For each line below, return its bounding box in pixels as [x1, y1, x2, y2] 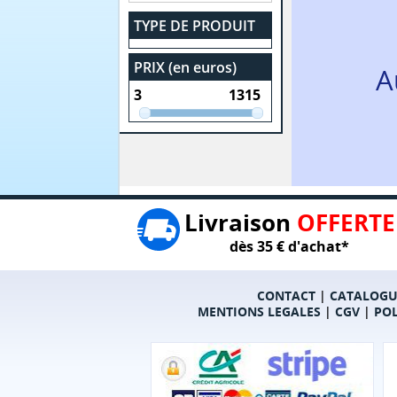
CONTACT [256, 286, 315, 304]
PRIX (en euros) [134, 57, 237, 77]
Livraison [183, 206, 297, 238]
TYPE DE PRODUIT [134, 15, 256, 35]
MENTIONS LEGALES [197, 302, 321, 320]
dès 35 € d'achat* [230, 236, 349, 256]
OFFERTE [296, 206, 395, 238]
